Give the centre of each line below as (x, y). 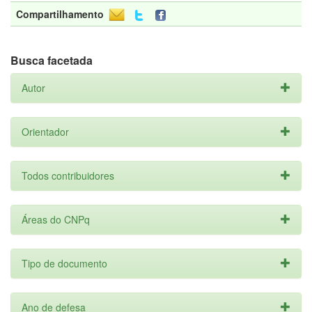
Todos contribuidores (68, 175)
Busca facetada (52, 60)
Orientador (45, 132)
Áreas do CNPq (56, 219)
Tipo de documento (64, 263)
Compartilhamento (60, 14)
